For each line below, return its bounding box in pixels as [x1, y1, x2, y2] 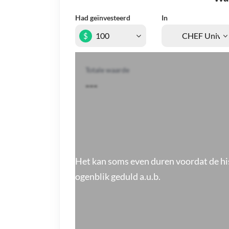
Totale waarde [85, 65, 129, 75]
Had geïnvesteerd [75, 13, 130, 22]
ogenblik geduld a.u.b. [75, 170, 161, 182]
